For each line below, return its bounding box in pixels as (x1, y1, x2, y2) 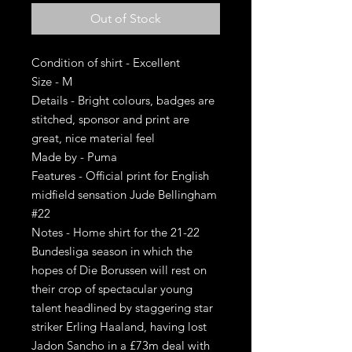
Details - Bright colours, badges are (31, 93, 214, 108)
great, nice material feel (31, 130, 155, 145)
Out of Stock (90, 11, 161, 26)
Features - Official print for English (31, 168, 209, 183)
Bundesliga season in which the (31, 244, 192, 258)
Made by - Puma (31, 149, 117, 164)
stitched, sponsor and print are (31, 112, 189, 126)
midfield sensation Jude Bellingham (31, 187, 217, 202)
